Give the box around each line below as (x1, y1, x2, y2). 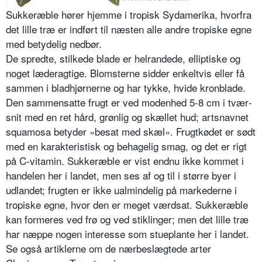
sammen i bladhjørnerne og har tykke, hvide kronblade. (6, 80, 246, 95)
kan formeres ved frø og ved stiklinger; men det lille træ (6, 212, 249, 227)
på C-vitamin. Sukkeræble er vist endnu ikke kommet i (6, 153, 244, 168)
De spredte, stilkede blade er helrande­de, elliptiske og (6, 51, 240, 66)
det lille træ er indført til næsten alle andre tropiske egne (6, 22, 251, 37)
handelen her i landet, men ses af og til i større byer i (6, 168, 236, 183)
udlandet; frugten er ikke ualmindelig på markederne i (6, 182, 237, 198)
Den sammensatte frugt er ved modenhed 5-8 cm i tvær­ (6, 95, 252, 110)
